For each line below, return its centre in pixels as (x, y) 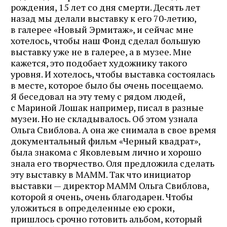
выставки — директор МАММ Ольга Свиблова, (110, 185)
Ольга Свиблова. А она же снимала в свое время (113, 129)
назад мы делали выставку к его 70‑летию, (103, 18)
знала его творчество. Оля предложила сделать (112, 163)
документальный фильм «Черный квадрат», (105, 141)
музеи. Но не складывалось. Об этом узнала (104, 118)
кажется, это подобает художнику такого (99, 63)
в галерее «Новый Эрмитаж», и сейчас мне (102, 29)
